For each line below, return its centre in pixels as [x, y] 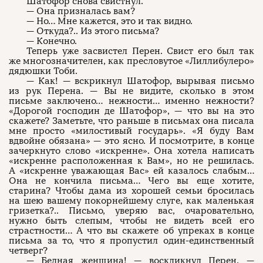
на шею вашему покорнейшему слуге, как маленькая [131, 201]
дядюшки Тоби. [43, 71]
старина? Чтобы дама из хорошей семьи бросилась [131, 191]
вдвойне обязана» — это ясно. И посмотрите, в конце [131, 141]
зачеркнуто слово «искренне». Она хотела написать [131, 151]
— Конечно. [52, 41]
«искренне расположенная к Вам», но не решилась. [131, 161]
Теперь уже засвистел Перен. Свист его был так [140, 51]
